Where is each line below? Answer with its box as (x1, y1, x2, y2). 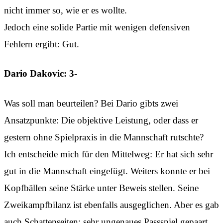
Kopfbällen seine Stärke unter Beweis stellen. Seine (4, 182, 199, 193)
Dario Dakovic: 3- (4, 68, 77, 79)
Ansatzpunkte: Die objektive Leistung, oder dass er (4, 114, 198, 125)
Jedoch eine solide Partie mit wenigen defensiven (4, 21, 190, 32)
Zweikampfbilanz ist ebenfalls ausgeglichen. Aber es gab (4, 199, 219, 210)
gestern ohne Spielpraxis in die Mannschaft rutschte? (4, 131, 204, 142)
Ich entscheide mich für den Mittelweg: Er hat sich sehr (4, 148, 213, 159)
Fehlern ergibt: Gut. (4, 38, 79, 49)
